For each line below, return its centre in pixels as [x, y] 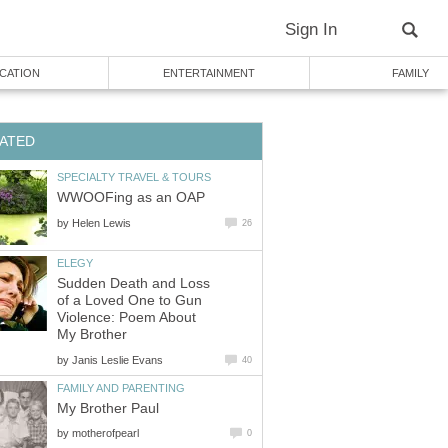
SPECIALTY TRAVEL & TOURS [134, 176]
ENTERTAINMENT [209, 73]
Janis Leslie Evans [117, 359]
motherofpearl [105, 433]
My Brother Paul [108, 409]
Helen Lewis [101, 222]
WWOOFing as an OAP [131, 198]
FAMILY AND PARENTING [121, 387]
